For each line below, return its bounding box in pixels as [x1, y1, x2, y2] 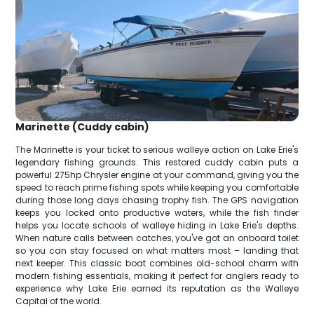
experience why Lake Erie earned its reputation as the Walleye [15, 282, 299, 294]
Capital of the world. [15, 294, 102, 307]
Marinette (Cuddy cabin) [15, 119, 150, 134]
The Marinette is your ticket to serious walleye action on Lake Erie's [15, 143, 299, 156]
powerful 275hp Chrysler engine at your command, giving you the [15, 168, 299, 181]
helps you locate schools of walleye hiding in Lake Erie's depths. [15, 219, 299, 231]
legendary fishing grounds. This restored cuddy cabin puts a [15, 156, 299, 168]
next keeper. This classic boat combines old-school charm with [15, 257, 299, 269]
